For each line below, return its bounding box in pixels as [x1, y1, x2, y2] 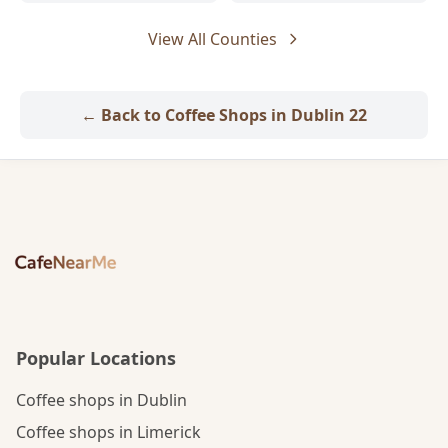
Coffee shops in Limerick [16, 421, 201, 443]
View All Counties [147, 28, 277, 50]
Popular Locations [16, 346, 176, 370]
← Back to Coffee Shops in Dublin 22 [81, 104, 367, 126]
